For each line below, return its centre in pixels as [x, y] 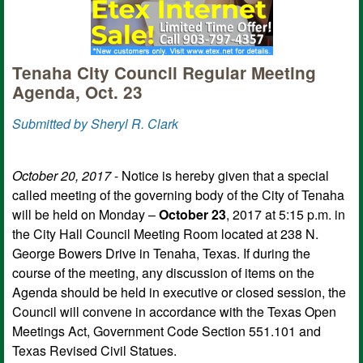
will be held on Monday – [85, 214]
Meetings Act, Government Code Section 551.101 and [167, 331]
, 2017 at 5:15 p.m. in [286, 214]
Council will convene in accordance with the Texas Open [174, 311]
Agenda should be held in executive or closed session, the [179, 292]
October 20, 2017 [62, 175]
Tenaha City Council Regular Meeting [164, 72]
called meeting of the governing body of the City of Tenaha [178, 194]
